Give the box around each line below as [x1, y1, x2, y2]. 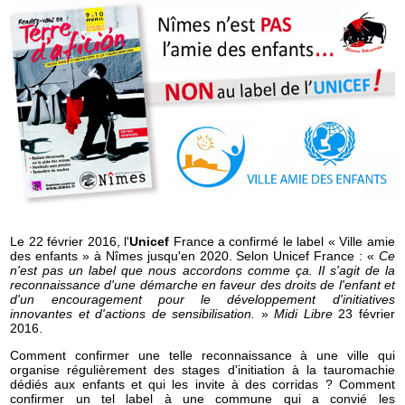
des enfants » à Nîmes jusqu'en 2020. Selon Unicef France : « [10, 248, 379, 263]
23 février [332, 306, 395, 321]
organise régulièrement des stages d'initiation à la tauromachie [10, 363, 395, 378]
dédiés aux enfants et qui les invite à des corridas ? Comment [10, 377, 395, 392]
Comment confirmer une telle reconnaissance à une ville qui [10, 348, 395, 363]
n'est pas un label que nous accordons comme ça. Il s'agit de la [10, 262, 395, 278]
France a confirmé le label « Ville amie [169, 233, 395, 249]
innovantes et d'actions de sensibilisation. [10, 306, 256, 321]
